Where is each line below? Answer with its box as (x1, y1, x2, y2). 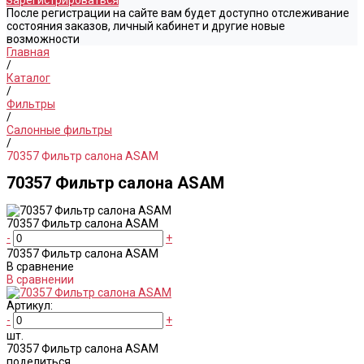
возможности (6, 32, 80, 45)
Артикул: (6, 298, 53, 312)
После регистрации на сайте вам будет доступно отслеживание (6, 6, 349, 19)
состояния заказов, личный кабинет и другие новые (6, 19, 285, 32)
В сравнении (6, 272, 74, 286)
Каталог (6, 71, 50, 84)
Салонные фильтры (6, 123, 112, 136)
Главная (6, 45, 50, 58)
